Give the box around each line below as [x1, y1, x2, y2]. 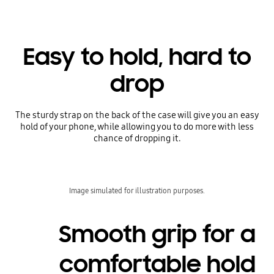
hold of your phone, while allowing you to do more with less [20, 120, 254, 132]
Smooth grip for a [59, 220, 256, 250]
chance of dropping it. [93, 132, 181, 144]
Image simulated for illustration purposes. [69, 186, 205, 196]
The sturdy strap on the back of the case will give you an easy [15, 109, 259, 120]
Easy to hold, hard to [23, 42, 251, 72]
